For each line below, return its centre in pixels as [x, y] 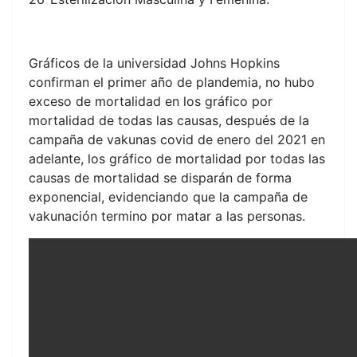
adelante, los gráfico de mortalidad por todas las [177, 159]
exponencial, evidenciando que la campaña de [168, 197]
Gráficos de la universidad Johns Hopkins [154, 63]
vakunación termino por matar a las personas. [167, 216]
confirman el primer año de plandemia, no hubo [172, 82]
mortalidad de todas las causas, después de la [169, 121]
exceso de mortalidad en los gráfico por [151, 102]
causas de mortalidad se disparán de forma [160, 178]
